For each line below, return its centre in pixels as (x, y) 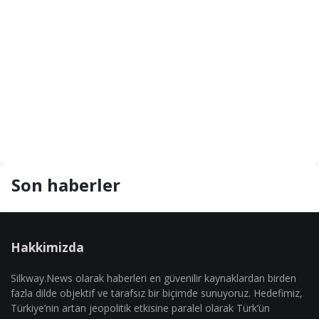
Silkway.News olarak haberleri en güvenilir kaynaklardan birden (153, 278)
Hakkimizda (47, 247)
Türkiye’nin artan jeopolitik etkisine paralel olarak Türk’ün (140, 308)
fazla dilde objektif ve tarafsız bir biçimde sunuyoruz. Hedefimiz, (157, 293)
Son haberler (66, 185)
